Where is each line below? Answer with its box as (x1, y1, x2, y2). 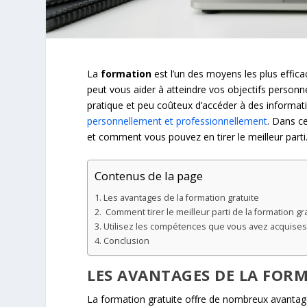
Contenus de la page (95, 168, 204, 184)
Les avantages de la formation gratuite (103, 191, 259, 204)
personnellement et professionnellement (87, 114, 268, 127)
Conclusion (103, 234, 149, 247)
